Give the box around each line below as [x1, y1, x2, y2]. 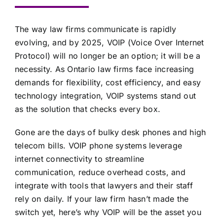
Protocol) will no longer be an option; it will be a [14, 50, 201, 61]
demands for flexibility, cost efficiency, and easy [14, 77, 201, 87]
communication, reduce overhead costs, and [14, 167, 185, 177]
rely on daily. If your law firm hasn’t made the [14, 193, 189, 204]
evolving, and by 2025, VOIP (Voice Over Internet [14, 37, 204, 47]
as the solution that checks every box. [14, 104, 161, 114]
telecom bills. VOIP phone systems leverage [14, 140, 183, 150]
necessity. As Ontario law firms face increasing [14, 64, 194, 74]
